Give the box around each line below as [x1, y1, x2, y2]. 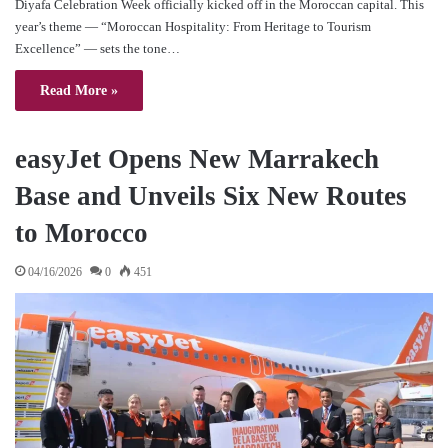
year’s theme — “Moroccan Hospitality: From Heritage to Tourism [15, 18, 371, 34]
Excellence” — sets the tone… [15, 40, 180, 56]
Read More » [40, 82, 118, 98]
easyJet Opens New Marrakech [15, 143, 379, 174]
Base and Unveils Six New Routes [15, 180, 407, 211]
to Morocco [15, 217, 148, 248]
